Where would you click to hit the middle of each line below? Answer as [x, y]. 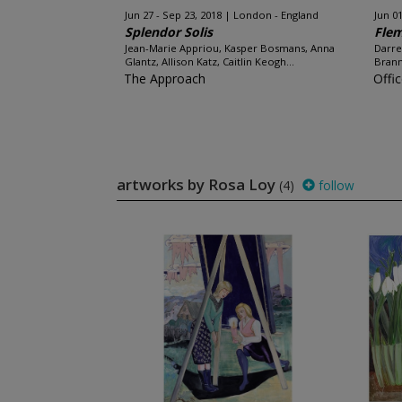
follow [334, 185]
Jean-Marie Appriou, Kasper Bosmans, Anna [229, 48]
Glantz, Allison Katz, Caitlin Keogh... [209, 61]
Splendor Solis [168, 32]
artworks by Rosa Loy [197, 184]
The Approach [164, 79]
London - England [275, 15]
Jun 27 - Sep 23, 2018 [173, 15]
